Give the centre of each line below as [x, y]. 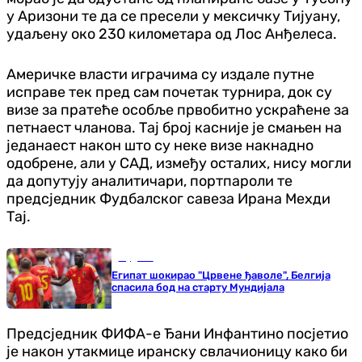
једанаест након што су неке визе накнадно [160, 146]
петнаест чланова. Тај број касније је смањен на [174, 128]
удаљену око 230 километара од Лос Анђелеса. [172, 34]
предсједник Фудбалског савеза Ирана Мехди [168, 199]
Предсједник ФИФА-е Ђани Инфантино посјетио [177, 334]
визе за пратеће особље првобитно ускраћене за [178, 110]
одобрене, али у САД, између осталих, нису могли [179, 164]
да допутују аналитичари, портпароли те [149, 181]
